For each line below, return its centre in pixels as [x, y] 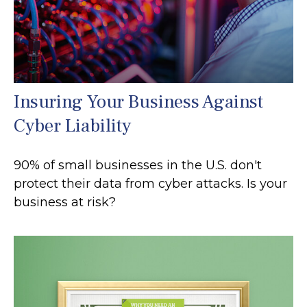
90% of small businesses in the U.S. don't [138, 165]
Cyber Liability [72, 125]
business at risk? [65, 202]
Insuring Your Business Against [138, 101]
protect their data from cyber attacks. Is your [150, 183]
